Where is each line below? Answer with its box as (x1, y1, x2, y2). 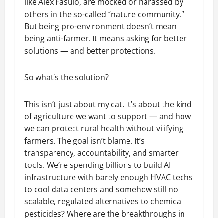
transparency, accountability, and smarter (24, 147, 179, 158)
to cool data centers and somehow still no (24, 184, 178, 195)
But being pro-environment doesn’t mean (24, 21, 177, 32)
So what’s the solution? (24, 72, 109, 83)
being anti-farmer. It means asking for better (24, 33, 187, 44)
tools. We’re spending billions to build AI (24, 160, 171, 170)
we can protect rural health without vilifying (24, 123, 183, 134)
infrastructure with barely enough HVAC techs (24, 172, 193, 182)
